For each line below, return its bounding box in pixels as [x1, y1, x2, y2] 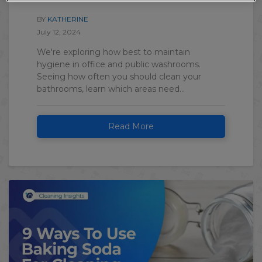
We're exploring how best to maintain [37, 47, 190, 58]
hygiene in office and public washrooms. [37, 59, 201, 70]
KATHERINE [47, 15, 88, 24]
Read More [108, 121, 154, 132]
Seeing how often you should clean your [37, 71, 201, 82]
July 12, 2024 [37, 27, 81, 37]
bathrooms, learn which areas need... [37, 84, 185, 95]
